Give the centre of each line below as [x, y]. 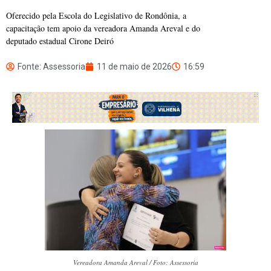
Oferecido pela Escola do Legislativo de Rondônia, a [96, 16]
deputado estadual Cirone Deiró [60, 41]
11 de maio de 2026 [134, 67]
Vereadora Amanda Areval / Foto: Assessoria [135, 262]
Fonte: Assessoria [51, 67]
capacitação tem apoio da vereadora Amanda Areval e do [103, 28]
